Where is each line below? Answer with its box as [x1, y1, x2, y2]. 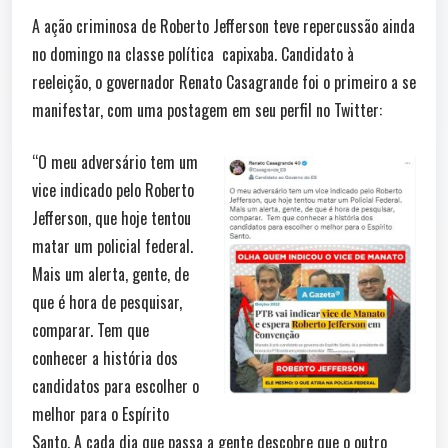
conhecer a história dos [32, 346, 178, 370]
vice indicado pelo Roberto [32, 178, 194, 202]
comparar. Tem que [32, 318, 149, 342]
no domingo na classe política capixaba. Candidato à [32, 42, 354, 66]
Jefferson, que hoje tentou [32, 206, 191, 230]
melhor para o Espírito [32, 402, 169, 426]
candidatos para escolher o [32, 374, 199, 398]
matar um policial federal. [32, 234, 193, 258]
